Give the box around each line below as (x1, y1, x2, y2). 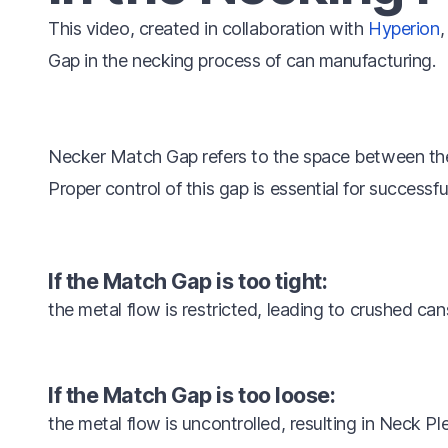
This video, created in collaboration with (48, 18, 369, 39)
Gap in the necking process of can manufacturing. (48, 50, 436, 71)
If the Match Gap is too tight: (48, 268, 328, 294)
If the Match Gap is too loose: (48, 382, 336, 408)
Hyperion (368, 18, 440, 39)
